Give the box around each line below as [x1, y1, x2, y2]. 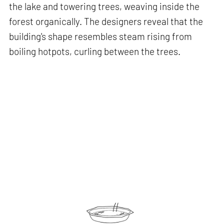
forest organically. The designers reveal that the [9, 15, 203, 27]
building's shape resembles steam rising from [9, 30, 192, 42]
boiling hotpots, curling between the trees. [9, 45, 181, 57]
